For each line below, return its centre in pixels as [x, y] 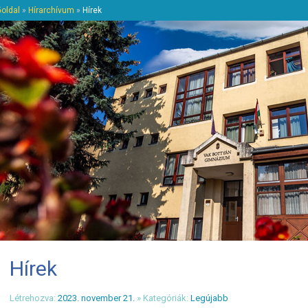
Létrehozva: [34, 298]
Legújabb [209, 298]
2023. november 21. [96, 298]
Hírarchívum [51, 10]
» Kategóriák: [163, 298]
